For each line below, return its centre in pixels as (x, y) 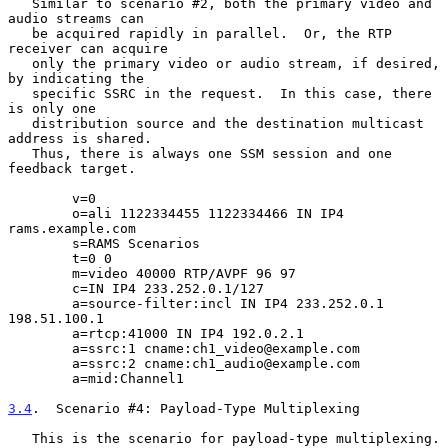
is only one (52, 108)
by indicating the (76, 78)
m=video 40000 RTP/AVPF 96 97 (40, 273)
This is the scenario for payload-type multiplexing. (20, 438)
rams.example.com (72, 228)
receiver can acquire (88, 48)
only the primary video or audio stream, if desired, (20, 63)
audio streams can (76, 18)
